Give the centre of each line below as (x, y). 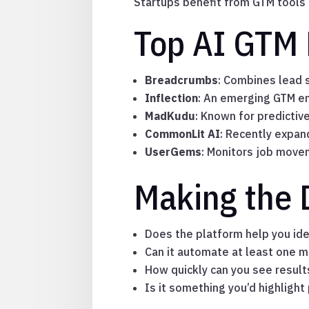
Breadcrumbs (182, 80)
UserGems (173, 152)
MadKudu (170, 116)
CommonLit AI (183, 134)
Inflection (172, 98)
